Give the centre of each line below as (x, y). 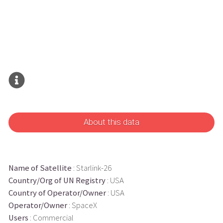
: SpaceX (82, 205)
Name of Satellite (40, 168)
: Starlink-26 (91, 168)
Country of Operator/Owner (57, 193)
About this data (111, 122)
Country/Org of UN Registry (57, 180)
